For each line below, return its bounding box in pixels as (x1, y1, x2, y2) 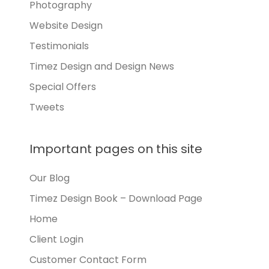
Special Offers (29, 80, 96, 94)
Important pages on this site (29, 141, 202, 157)
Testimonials (29, 39, 89, 53)
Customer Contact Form (29, 253, 147, 267)
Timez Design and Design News (29, 59, 174, 73)
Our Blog (29, 171, 70, 185)
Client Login (29, 232, 83, 246)
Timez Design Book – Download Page (29, 192, 202, 205)
